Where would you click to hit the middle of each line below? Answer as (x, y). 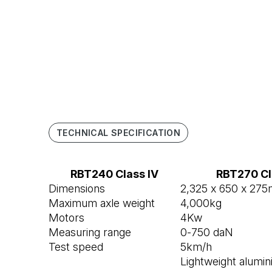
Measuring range (90, 233)
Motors (66, 218)
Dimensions (77, 189)
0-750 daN (207, 233)
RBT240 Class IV (114, 174)
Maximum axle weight (102, 203)
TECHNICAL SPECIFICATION (119, 133)
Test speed (76, 247)
